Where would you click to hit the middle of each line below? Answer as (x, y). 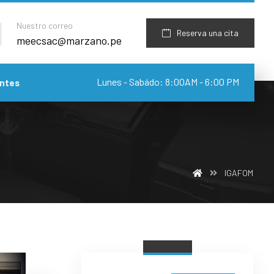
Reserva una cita (208, 33)
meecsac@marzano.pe (69, 40)
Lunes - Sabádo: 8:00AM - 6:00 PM (168, 82)
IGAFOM (239, 173)
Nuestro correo (45, 25)
